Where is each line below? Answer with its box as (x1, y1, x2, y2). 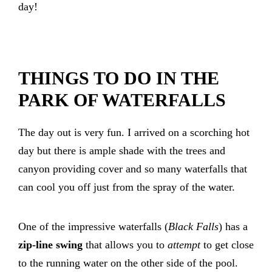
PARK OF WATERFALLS (18, 90, 226, 110)
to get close (203, 239, 254, 251)
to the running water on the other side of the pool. (18, 257, 238, 270)
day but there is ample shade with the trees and (18, 144, 225, 157)
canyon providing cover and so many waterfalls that (18, 163, 247, 175)
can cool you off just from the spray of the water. (18, 181, 235, 194)
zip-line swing (18, 239, 86, 251)
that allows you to (86, 239, 168, 251)
